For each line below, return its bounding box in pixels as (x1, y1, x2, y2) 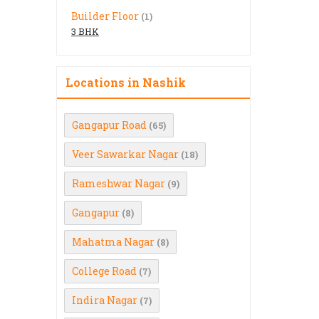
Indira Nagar (72, 293, 137, 307)
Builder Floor (71, 9, 139, 23)
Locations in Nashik (66, 75, 186, 90)
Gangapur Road (72, 118, 147, 132)
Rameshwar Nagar (72, 177, 165, 190)
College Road (72, 264, 137, 278)
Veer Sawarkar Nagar (72, 147, 179, 161)
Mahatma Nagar (72, 235, 155, 249)
